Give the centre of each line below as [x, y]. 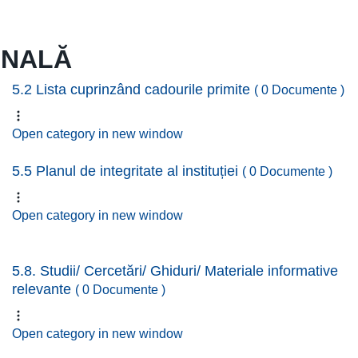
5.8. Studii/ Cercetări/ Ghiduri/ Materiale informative [175, 271]
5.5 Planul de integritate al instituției [127, 171]
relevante [44, 289]
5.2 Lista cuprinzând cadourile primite [133, 89]
